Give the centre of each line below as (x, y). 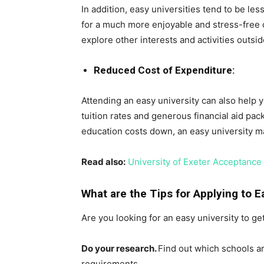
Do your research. (120, 248)
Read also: (103, 162)
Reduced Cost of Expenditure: (164, 70)
